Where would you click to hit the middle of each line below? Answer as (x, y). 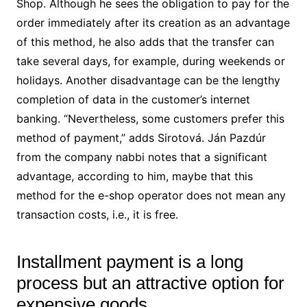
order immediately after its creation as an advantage (153, 22)
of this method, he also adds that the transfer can (145, 41)
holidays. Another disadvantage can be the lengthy (148, 80)
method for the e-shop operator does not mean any (151, 195)
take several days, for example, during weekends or (150, 61)
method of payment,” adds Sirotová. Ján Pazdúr (141, 137)
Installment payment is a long (130, 261)
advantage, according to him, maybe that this (134, 176)
